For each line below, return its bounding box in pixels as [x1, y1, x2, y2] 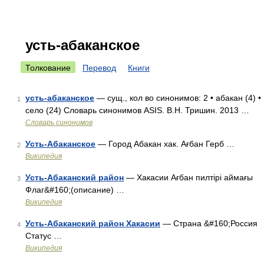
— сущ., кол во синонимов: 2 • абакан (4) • [94, 93, 261, 103]
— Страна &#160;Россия [160, 219, 258, 228]
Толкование [25, 63, 71, 72]
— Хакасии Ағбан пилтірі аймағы [124, 173, 253, 182]
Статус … [25, 231, 62, 240]
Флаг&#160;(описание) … [25, 185, 124, 194]
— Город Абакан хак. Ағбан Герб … [95, 139, 235, 148]
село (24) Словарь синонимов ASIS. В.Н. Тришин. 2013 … [25, 105, 249, 115]
